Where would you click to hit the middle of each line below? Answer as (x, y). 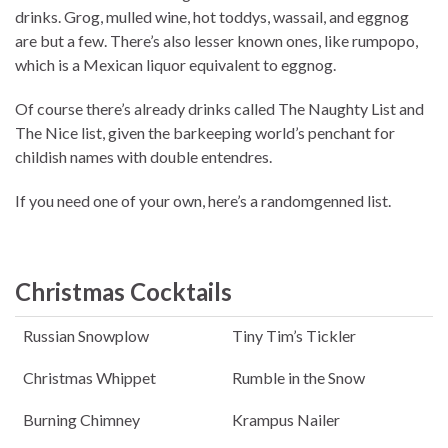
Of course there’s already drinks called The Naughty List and (219, 109)
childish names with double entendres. (143, 157)
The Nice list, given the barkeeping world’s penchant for (205, 133)
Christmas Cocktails (123, 292)
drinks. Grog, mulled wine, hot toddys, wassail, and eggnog (212, 17)
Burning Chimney (81, 420)
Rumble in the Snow (298, 378)
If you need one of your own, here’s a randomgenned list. (203, 201)
